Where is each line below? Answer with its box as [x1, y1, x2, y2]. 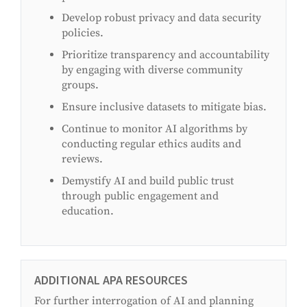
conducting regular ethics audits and [62, 137, 241, 151]
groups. [62, 78, 99, 93]
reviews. [62, 152, 103, 167]
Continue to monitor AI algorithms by [62, 122, 247, 136]
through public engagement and [62, 189, 219, 204]
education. [62, 204, 114, 219]
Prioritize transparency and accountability [62, 48, 269, 62]
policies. [62, 26, 103, 40]
